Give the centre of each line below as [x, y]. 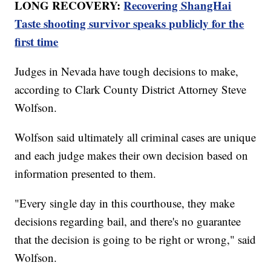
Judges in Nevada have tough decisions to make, [127, 71]
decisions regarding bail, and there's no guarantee [128, 221]
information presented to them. [86, 173]
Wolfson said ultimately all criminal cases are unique [135, 137]
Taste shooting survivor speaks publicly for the [129, 23]
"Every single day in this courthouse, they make [125, 203]
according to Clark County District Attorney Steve [131, 89]
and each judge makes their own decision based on [132, 155]
